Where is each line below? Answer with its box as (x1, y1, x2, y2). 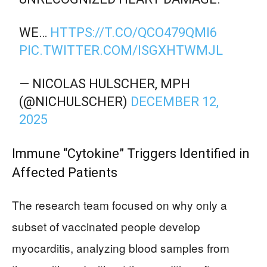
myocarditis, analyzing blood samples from (12, 240, 229, 256)
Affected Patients (12, 165, 117, 180)
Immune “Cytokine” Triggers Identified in (12, 146, 250, 161)
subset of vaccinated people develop (12, 218, 200, 234)
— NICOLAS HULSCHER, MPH (19, 76, 191, 91)
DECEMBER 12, (131, 94, 219, 109)
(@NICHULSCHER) (19, 94, 131, 109)
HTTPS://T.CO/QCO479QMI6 (50, 25, 218, 40)
